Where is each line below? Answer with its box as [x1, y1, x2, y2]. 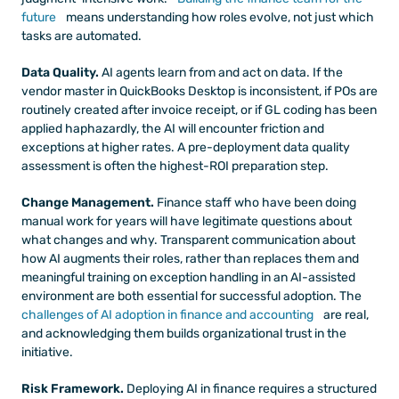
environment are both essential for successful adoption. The [21, 288, 362, 304]
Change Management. [21, 194, 154, 210]
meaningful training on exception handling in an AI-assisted [21, 269, 355, 285]
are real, [321, 306, 369, 322]
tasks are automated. [21, 28, 142, 44]
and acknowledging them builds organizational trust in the [21, 325, 346, 341]
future [21, 9, 56, 25]
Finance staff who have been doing [154, 194, 356, 210]
